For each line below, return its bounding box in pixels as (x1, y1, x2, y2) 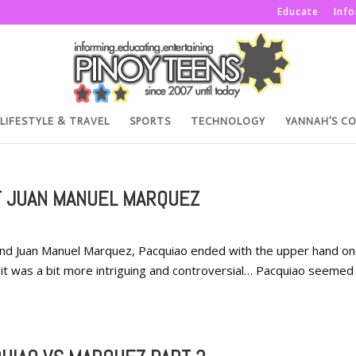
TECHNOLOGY (191, 115, 265, 127)
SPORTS (130, 115, 171, 127)
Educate (277, 5, 319, 18)
